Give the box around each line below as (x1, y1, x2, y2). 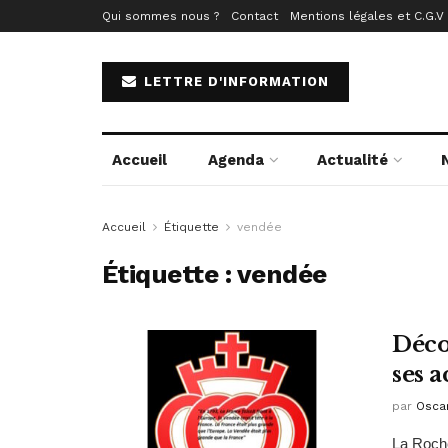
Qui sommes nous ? (102, 9, 219, 23)
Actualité (317, 151, 389, 169)
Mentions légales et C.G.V (290, 9, 444, 23)
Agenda (207, 151, 264, 169)
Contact (231, 9, 278, 23)
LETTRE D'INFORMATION (139, 74, 329, 89)
